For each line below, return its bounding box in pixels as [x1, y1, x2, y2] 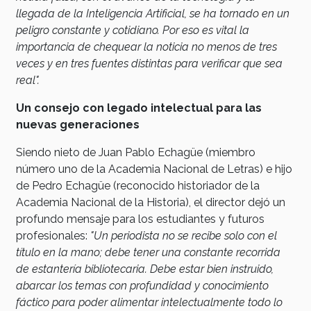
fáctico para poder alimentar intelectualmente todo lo [16, 296, 283, 309]
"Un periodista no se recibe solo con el [90, 229, 277, 242]
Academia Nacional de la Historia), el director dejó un [16, 196, 285, 209]
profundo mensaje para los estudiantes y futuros [16, 212, 264, 226]
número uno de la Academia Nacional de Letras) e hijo [16, 162, 292, 176]
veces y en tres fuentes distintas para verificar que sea [16, 57, 283, 70]
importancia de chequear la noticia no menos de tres [16, 40, 277, 53]
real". [16, 74, 40, 87]
